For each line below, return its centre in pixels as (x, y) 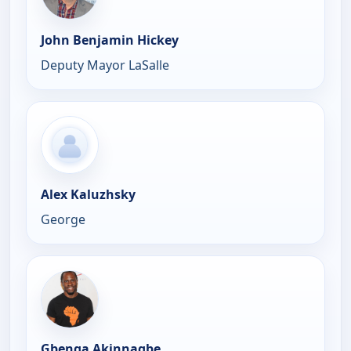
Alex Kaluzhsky (88, 194)
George (63, 219)
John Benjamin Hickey (110, 40)
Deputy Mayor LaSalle (105, 65)
